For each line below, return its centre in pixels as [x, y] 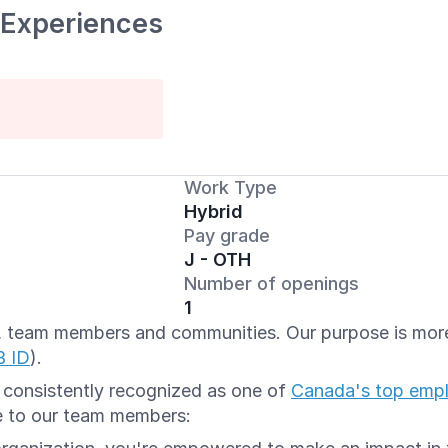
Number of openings [271, 283]
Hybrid [213, 211]
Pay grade [227, 235]
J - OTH [217, 259]
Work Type [230, 187]
